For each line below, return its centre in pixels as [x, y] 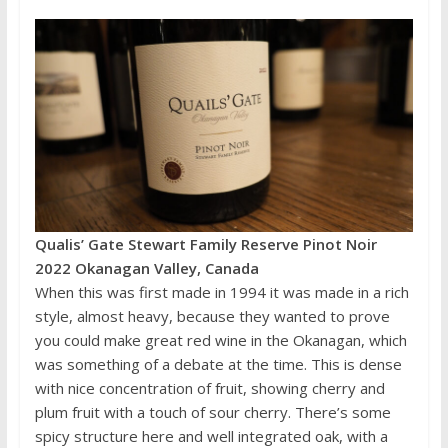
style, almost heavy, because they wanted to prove [212, 316]
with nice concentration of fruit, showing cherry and [209, 388]
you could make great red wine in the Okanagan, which [220, 340]
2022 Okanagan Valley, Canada [146, 268]
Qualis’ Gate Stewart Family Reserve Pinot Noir [205, 244]
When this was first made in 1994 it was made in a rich [221, 292]
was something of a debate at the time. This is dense [218, 364]
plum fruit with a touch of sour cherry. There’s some [212, 412]
